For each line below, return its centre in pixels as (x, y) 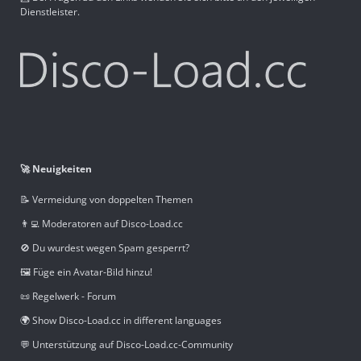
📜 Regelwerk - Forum (68, 296)
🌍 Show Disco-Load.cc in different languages (121, 320)
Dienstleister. (50, 11)
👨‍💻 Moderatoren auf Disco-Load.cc (102, 223)
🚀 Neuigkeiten (56, 168)
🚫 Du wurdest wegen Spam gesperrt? (105, 247)
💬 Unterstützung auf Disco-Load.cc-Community (127, 344)
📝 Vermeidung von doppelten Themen (106, 199)
